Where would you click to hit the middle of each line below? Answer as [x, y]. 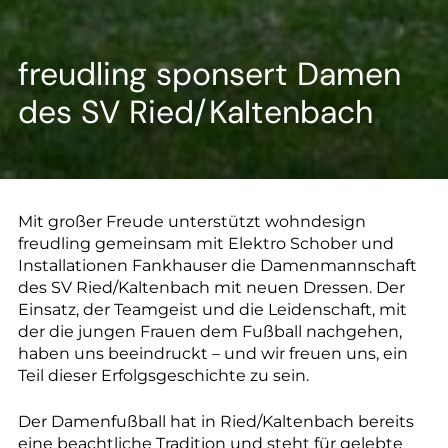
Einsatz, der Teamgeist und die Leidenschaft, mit [212, 309]
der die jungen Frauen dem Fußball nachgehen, [210, 331]
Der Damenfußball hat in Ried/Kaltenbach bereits [216, 421]
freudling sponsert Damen [209, 73]
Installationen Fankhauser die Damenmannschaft [217, 265]
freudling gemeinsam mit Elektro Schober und [206, 243]
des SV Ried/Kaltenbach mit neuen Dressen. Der [211, 287]
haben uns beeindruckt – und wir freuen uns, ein [213, 353]
